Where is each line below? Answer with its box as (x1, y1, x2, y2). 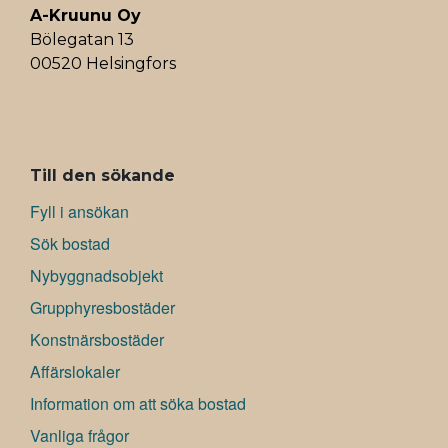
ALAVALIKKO (30, 156, 124, 176)
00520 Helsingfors (30, 54, 176, 74)
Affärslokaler (30, 360, 120, 384)
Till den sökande (30, 166, 175, 186)
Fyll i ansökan (30, 200, 129, 224)
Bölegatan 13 (30, 30, 134, 50)
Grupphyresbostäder (30, 296, 175, 320)
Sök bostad (30, 232, 110, 256)
